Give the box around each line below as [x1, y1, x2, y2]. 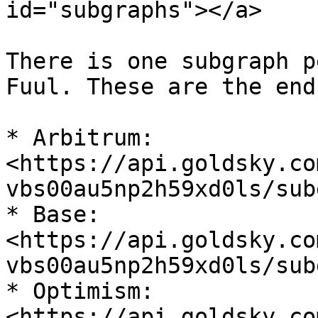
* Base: [6, 202, 100, 227]
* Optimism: [6, 278, 154, 304]
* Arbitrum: [6, 125, 154, 150]
